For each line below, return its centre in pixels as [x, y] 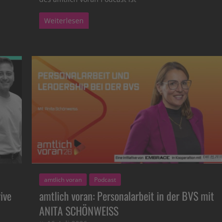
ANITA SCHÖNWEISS [79, 210]
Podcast [105, 179]
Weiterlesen [64, 20]
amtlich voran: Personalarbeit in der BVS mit [127, 195]
